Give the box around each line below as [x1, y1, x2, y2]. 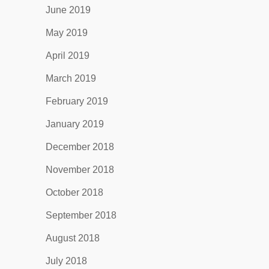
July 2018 [45, 256, 87, 266]
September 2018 [45, 210, 116, 220]
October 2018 [45, 187, 103, 198]
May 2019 [45, 28, 88, 38]
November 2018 [45, 165, 114, 175]
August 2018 [45, 233, 100, 243]
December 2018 [45, 142, 114, 152]
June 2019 [45, 5, 91, 15]
